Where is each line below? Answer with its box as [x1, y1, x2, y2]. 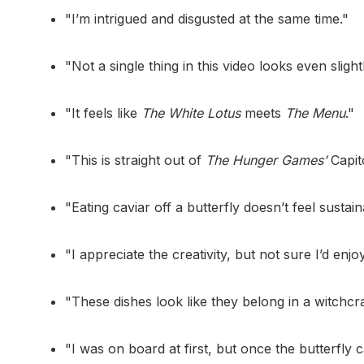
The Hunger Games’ [206, 152, 327, 169]
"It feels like [65, 105, 141, 122]
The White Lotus [141, 105, 240, 122]
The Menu [285, 105, 345, 122]
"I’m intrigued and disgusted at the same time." [65, 11, 349, 28]
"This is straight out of [65, 152, 206, 169]
